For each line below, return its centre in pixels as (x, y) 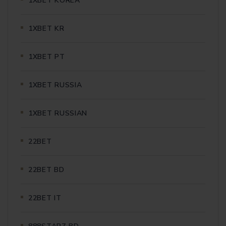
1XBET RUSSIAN (58, 113)
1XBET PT (47, 56)
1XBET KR (46, 28)
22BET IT (45, 198)
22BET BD (46, 169)
